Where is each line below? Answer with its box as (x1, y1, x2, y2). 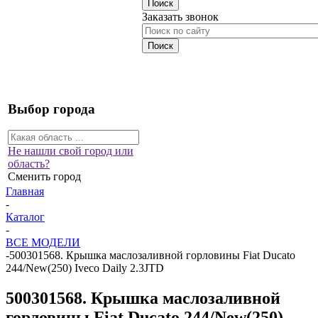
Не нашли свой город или (8, 145, 133, 158)
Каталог (6, 211, 45, 223)
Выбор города (8, 101, 95, 116)
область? (8, 158, 50, 170)
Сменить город (8, 170, 81, 183)
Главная (6, 185, 44, 197)
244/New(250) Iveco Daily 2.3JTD (6, 262, 164, 274)
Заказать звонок (142, 11, 219, 23)
